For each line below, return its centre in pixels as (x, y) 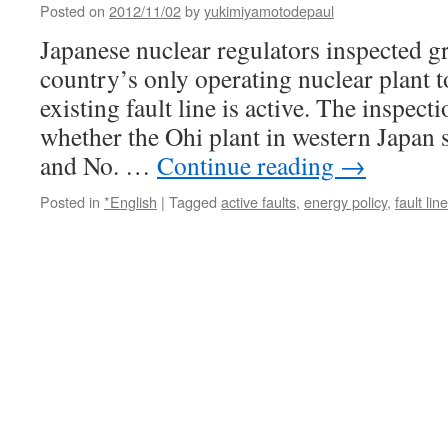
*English (130, 201)
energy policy (345, 201)
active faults (258, 201)
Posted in (70, 201)
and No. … (98, 165)
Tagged (193, 201)
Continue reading (248, 165)
